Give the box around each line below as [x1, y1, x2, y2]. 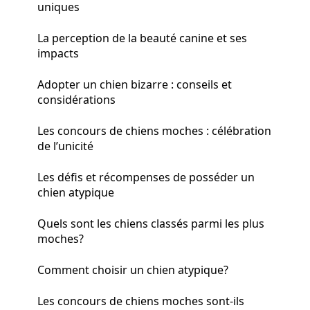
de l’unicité [37, 138, 93, 154]
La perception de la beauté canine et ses [37, 30, 247, 46]
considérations [37, 91, 116, 107]
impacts [37, 45, 79, 61]
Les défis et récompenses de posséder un [37, 169, 255, 185]
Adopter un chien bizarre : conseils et [37, 76, 232, 92]
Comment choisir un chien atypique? [37, 262, 228, 277]
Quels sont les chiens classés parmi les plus [37, 215, 264, 231]
